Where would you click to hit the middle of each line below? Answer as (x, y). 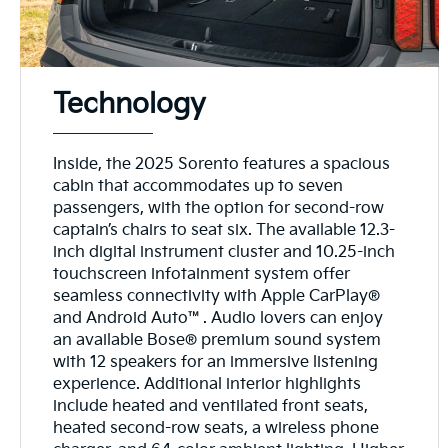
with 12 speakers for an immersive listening (216, 362)
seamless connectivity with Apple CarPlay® (217, 296)
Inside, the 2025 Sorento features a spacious (222, 164)
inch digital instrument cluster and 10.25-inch (224, 252)
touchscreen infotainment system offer (202, 274)
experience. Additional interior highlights (207, 384)
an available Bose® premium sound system (217, 340)
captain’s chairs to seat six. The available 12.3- (224, 230)
